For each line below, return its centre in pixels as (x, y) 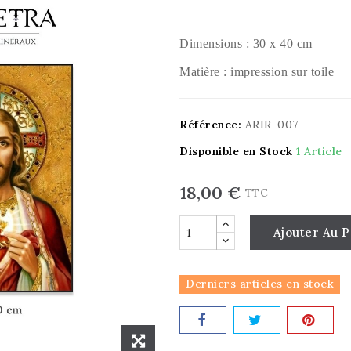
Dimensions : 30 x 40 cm (246, 43)
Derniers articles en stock (260, 284)
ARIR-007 (271, 125)
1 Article (319, 151)
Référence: (210, 125)
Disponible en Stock (236, 151)
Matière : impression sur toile (257, 72)
